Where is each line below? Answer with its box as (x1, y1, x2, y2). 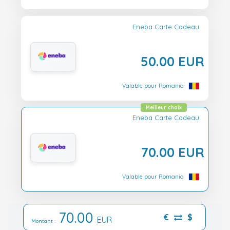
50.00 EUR (141, 52, 204, 69)
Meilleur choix (146, 104, 182, 111)
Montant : (31, 217, 59, 224)
